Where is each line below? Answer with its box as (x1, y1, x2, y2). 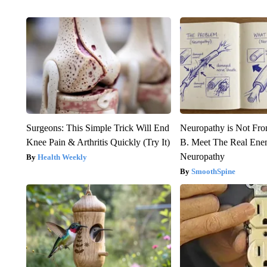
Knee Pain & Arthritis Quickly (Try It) (26, 137, 170, 148)
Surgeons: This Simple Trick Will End (26, 123, 169, 133)
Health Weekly (37, 153, 87, 162)
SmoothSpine (191, 167, 236, 176)
